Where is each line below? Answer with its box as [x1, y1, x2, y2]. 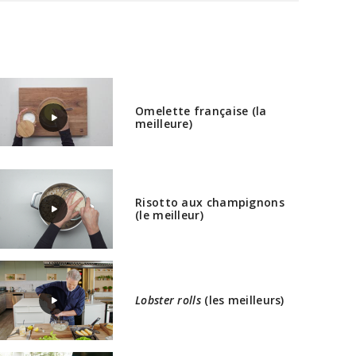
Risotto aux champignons [135, 195, 284, 210]
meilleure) [135, 116, 192, 131]
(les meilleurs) [200, 292, 284, 308]
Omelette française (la [135, 103, 267, 118]
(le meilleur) [135, 207, 203, 222]
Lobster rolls [135, 292, 201, 308]
